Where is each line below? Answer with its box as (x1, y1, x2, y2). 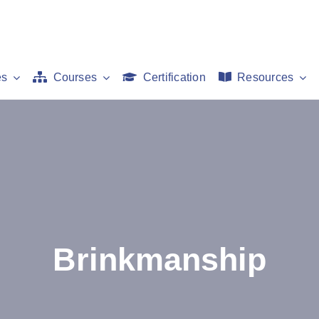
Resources (237, 71, 294, 83)
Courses (53, 71, 98, 83)
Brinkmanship (53, 241, 266, 278)
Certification (142, 71, 206, 83)
